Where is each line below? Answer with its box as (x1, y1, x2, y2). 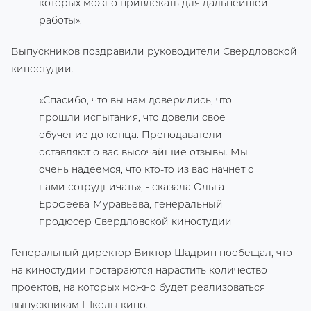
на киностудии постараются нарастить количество (11, 263, 267, 276)
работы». (39, 13, 82, 26)
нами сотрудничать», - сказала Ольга (39, 180, 224, 193)
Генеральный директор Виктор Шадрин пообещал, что (11, 246, 292, 259)
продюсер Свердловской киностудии (39, 215, 232, 228)
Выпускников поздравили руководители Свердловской (11, 44, 297, 58)
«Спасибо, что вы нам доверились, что (39, 93, 232, 106)
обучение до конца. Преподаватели (39, 128, 222, 141)
